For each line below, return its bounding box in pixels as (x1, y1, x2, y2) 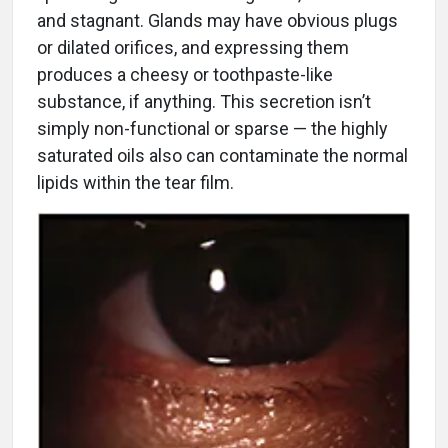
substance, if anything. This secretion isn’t (37, 91, 371, 113)
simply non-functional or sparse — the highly (37, 118, 388, 140)
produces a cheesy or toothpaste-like (37, 64, 333, 86)
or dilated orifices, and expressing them (37, 37, 349, 59)
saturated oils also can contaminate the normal (37, 145, 408, 167)
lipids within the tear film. (37, 172, 234, 194)
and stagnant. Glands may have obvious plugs (37, 10, 398, 32)
